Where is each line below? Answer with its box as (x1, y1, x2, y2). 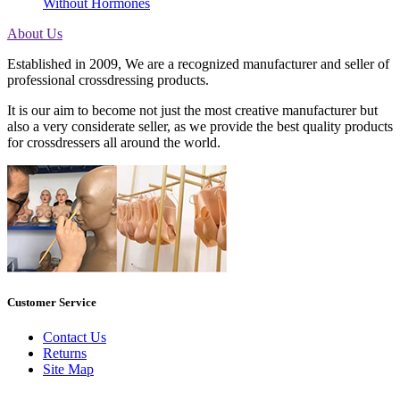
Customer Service (7, 296, 96, 310)
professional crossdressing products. (7, 71, 209, 87)
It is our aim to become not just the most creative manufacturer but (7, 102, 378, 118)
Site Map (43, 362, 94, 378)
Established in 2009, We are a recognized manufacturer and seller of (7, 55, 389, 71)
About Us (7, 25, 62, 41)
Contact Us (43, 329, 106, 346)
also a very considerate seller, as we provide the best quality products (7, 118, 393, 134)
